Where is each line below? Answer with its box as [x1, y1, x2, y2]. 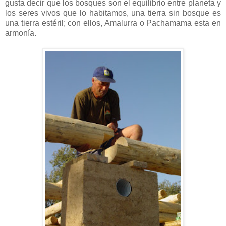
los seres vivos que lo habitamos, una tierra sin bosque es [5, 8, 221, 17]
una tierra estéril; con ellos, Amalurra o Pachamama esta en [5, 18, 221, 27]
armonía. [5, 28, 38, 37]
